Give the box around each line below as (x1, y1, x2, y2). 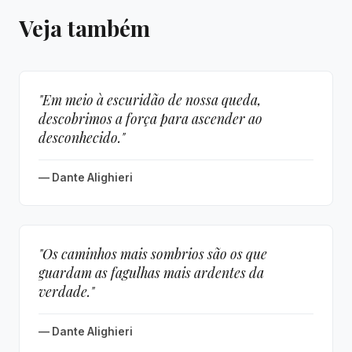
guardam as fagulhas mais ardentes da (38, 263, 264, 281)
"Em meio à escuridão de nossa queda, (38, 90, 261, 108)
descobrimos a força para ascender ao (38, 109, 262, 127)
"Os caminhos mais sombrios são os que (38, 244, 267, 262)
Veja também (19, 13, 150, 42)
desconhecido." (38, 128, 125, 146)
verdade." (38, 282, 94, 300)
